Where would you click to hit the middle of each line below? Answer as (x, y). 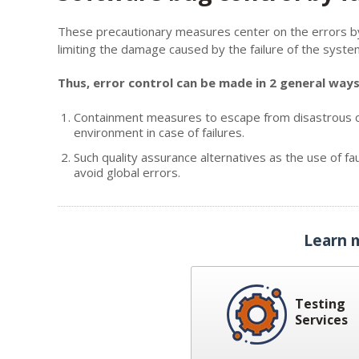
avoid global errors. (127, 172)
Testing (320, 303)
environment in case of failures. (159, 132)
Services (321, 319)
